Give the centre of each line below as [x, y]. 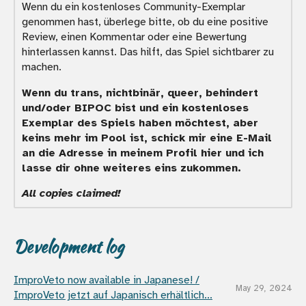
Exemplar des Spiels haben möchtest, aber [140, 123]
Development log [69, 247]
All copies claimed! [71, 194]
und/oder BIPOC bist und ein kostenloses [135, 108]
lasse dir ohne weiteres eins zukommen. [131, 168]
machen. [42, 67]
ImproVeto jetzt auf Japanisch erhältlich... [113, 295]
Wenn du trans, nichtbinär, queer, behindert [140, 93]
